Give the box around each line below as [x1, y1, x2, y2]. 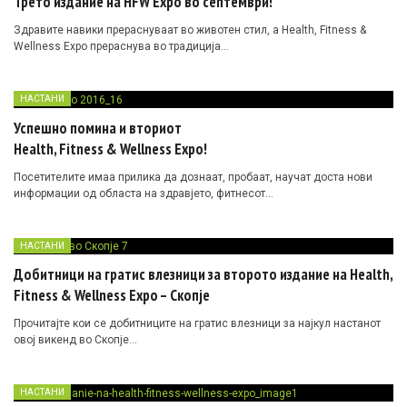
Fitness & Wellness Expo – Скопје [14, 285, 210, 306]
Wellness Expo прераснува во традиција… [14, 39, 229, 53]
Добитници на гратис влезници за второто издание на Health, [14, 264, 392, 285]
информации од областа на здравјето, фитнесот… [14, 186, 273, 200]
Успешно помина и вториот [14, 117, 182, 138]
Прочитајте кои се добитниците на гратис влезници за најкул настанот [14, 317, 381, 331]
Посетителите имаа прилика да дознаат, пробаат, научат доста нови [14, 170, 372, 184]
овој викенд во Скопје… [14, 333, 137, 347]
